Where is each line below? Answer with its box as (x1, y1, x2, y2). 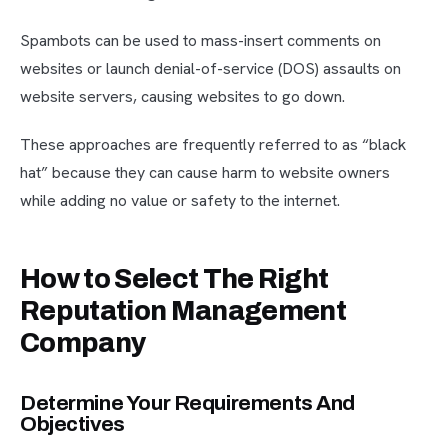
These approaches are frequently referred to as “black (20, 134, 406, 156)
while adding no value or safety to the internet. (20, 190, 340, 212)
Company (20, 328, 147, 359)
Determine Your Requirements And (20, 392, 355, 415)
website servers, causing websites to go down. (20, 86, 345, 108)
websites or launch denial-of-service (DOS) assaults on (20, 58, 401, 80)
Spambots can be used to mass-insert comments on (20, 30, 381, 52)
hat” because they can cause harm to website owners (20, 162, 390, 184)
